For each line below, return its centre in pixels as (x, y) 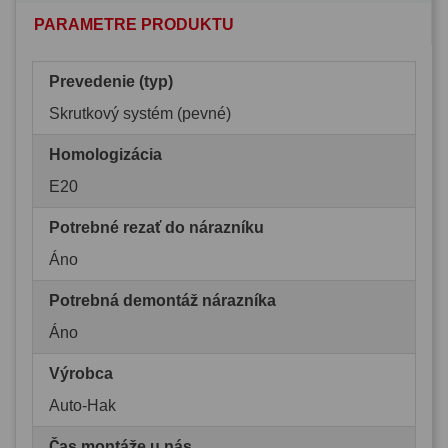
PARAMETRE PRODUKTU (134, 24)
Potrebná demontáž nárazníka (162, 300)
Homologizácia (105, 154)
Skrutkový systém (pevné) (140, 113)
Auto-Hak (82, 405)
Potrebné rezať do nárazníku (156, 227)
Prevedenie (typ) (111, 81)
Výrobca (81, 373)
